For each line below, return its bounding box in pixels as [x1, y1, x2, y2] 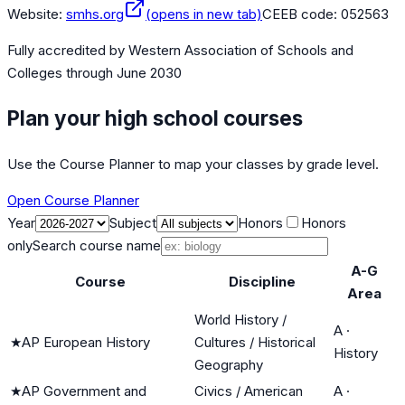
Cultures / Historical [194, 333, 316, 351]
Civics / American [194, 381, 303, 400]
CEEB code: [262, 5, 341, 24]
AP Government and [22, 381, 146, 400]
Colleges [7, 64, 62, 82]
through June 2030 [62, 64, 182, 82]
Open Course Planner [7, 191, 139, 209]
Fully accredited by [7, 42, 128, 60]
